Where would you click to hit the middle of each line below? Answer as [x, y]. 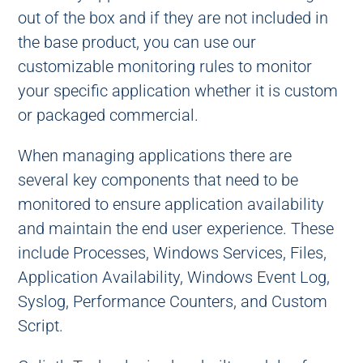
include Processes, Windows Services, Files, [173, 253]
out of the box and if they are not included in [173, 18]
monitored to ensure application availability [171, 204]
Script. [41, 326]
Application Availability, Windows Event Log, [174, 277]
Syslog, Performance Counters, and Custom [173, 301]
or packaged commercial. [109, 115]
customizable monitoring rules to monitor [165, 66]
